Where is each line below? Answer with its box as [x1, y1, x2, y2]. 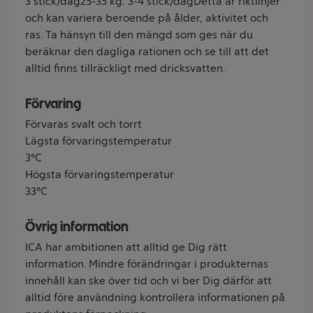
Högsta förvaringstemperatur [25, 168, 174, 181]
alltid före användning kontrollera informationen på [25, 291, 285, 304]
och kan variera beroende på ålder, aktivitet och [25, 11, 268, 24]
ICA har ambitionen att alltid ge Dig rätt [25, 240, 227, 254]
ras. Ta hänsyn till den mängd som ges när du [25, 28, 253, 41]
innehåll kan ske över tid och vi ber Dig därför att [25, 274, 272, 287]
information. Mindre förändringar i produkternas [25, 257, 268, 270]
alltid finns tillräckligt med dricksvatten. [25, 61, 225, 75]
